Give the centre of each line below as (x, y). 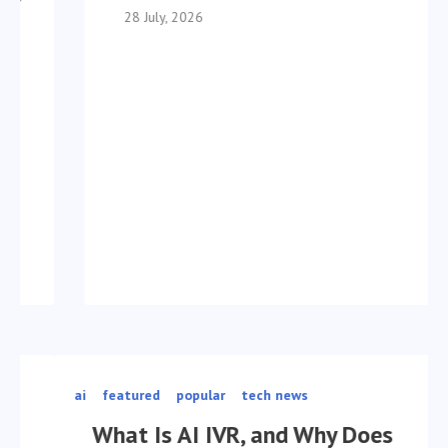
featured (127, 394)
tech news (270, 394)
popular (196, 394)
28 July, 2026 (159, 16)
